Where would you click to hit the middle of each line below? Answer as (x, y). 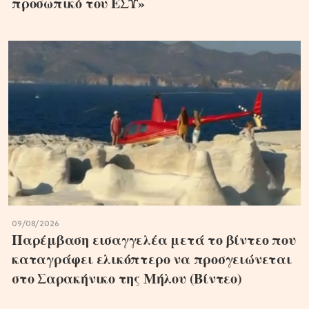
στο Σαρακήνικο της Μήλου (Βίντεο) (127, 278)
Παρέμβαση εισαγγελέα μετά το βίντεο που (154, 239)
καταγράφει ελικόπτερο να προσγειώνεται (152, 259)
